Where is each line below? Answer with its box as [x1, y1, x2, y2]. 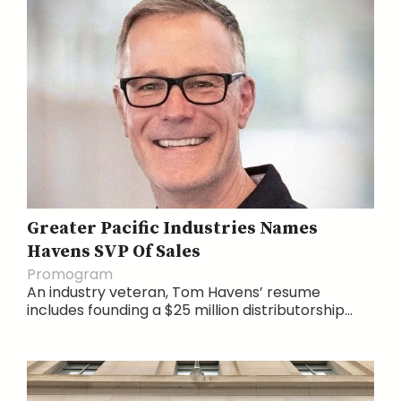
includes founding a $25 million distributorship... [27, 299, 353, 320]
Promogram [27, 263, 113, 285]
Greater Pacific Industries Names [27, 217, 318, 240]
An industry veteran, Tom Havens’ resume [27, 281, 320, 303]
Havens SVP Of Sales [27, 240, 200, 263]
